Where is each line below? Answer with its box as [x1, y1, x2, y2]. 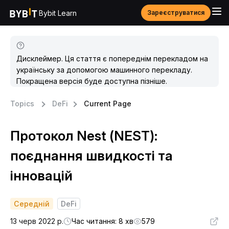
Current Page [84, 99, 131, 108]
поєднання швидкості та [10, 148, 173, 164]
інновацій [10, 168, 73, 184]
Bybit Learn [39, 8, 77, 17]
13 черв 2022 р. [10, 217, 63, 225]
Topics [10, 99, 34, 108]
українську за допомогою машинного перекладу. [16, 65, 192, 74]
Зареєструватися [147, 9, 204, 16]
